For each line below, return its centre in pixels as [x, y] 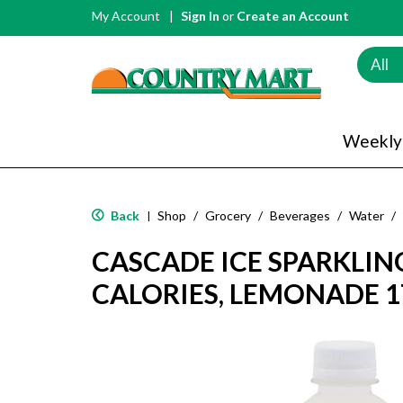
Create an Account [293, 16]
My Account [126, 16]
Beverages [300, 215]
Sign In [200, 16]
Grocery [228, 215]
